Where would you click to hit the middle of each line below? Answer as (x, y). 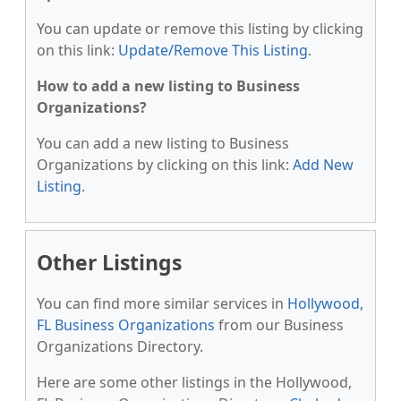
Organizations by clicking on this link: (165, 165)
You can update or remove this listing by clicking (200, 29)
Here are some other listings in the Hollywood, (194, 382)
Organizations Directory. (120, 346)
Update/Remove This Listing (213, 50)
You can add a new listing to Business (163, 143)
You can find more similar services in (162, 303)
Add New (323, 165)
